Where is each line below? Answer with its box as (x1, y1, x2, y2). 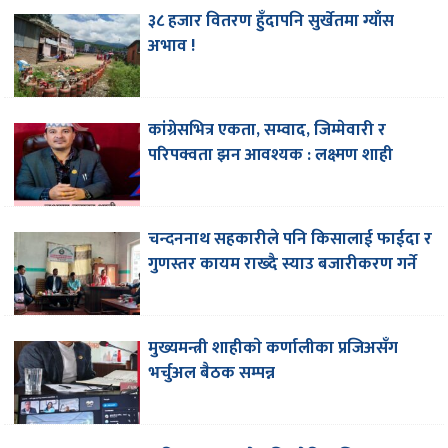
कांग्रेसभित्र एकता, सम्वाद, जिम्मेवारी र (148, 116, 387, 145)
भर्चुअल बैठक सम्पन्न (148, 359, 276, 387)
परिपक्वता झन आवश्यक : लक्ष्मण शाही (148, 141, 394, 170)
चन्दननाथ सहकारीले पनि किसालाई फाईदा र (148, 225, 433, 254)
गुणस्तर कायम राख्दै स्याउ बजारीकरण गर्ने (148, 250, 418, 279)
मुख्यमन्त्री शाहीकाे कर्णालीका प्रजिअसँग (148, 334, 399, 362)
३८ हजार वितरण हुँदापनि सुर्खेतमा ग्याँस (148, 7, 395, 36)
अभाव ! (148, 32, 197, 61)
